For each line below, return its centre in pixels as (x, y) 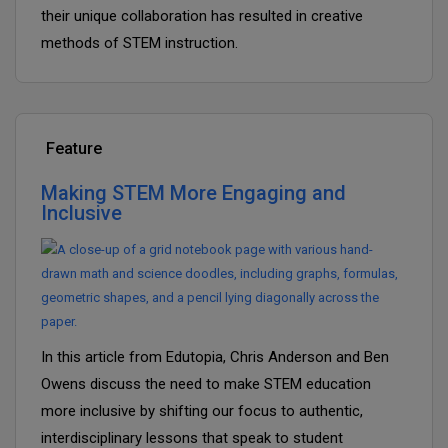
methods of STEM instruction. (139, 43)
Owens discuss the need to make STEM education (206, 384)
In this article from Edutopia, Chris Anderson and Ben (215, 357)
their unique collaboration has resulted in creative (202, 16)
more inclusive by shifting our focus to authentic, (202, 411)
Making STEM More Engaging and (193, 193)
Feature (74, 148)
